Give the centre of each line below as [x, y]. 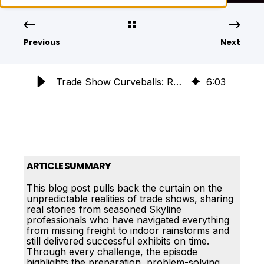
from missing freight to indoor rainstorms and [128, 230]
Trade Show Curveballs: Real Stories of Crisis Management [177, 82]
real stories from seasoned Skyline [104, 209]
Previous [42, 42]
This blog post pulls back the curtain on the [124, 188]
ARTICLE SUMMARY [69, 166]
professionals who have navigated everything [128, 220]
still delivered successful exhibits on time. [118, 241]
